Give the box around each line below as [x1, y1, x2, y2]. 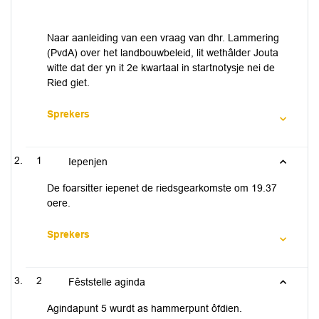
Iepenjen [68, 156, 108, 167]
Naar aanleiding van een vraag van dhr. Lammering [47, 32, 279, 43]
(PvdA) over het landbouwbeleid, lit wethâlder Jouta [47, 47, 278, 58]
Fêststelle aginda [68, 276, 145, 288]
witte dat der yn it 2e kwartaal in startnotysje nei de [47, 62, 275, 73]
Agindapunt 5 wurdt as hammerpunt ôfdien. [47, 303, 242, 314]
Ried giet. [47, 77, 90, 88]
